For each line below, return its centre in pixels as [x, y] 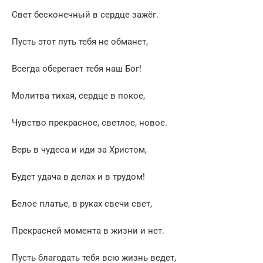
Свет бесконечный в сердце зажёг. [85, 15]
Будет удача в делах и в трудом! [78, 177]
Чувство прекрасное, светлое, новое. [90, 123]
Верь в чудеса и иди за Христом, [79, 150]
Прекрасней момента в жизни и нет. [88, 231]
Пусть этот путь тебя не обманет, [80, 42]
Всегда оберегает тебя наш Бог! [77, 69]
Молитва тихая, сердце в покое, [78, 96]
